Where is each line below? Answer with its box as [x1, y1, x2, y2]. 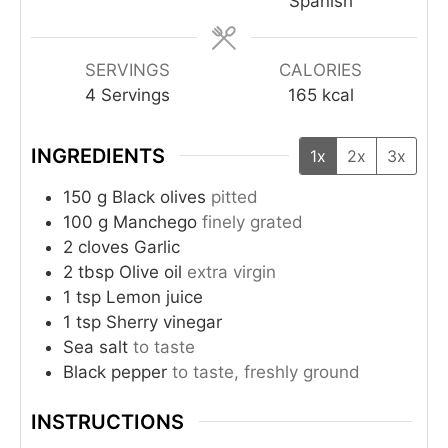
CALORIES [279, 59, 362, 80]
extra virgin [187, 261, 276, 282]
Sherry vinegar [106, 311, 222, 332]
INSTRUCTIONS [31, 409, 184, 434]
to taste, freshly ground [172, 361, 360, 382]
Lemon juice [106, 286, 203, 307]
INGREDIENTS [31, 143, 165, 168]
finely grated [202, 211, 303, 232]
